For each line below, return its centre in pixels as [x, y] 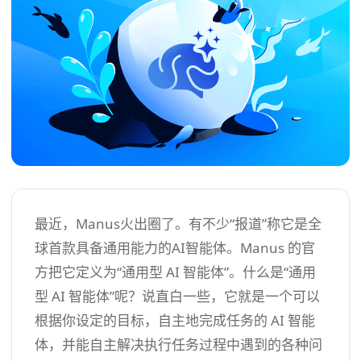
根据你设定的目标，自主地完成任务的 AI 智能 [175, 321]
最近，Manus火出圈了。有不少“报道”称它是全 [178, 224]
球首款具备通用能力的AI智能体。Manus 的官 [175, 248]
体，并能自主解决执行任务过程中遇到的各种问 [178, 345]
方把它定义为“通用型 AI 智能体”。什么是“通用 [175, 272]
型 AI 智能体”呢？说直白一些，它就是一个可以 [177, 297]
